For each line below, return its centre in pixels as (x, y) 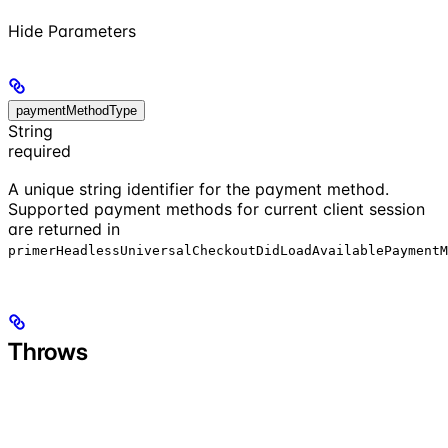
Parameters (92, 30)
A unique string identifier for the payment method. (198, 188)
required (39, 150)
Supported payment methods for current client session (216, 208)
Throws (48, 351)
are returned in (64, 228)
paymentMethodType (76, 110)
